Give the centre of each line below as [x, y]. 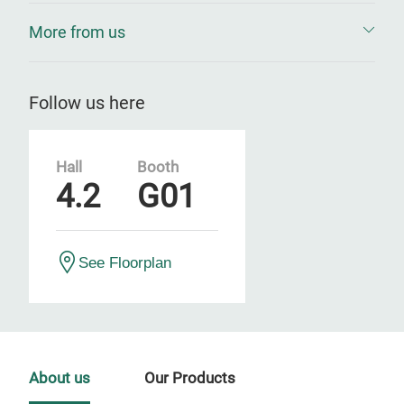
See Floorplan [125, 262]
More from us [77, 32]
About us [60, 378]
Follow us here [87, 103]
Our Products [190, 378]
